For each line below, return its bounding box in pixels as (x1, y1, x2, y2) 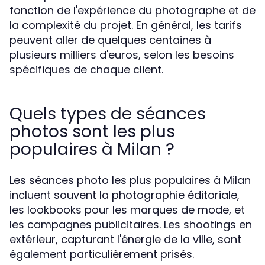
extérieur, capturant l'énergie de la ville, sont (9, 232, 241, 247)
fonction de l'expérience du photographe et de (9, 3, 256, 18)
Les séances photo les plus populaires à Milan (9, 173, 251, 188)
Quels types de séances (9, 102, 206, 125)
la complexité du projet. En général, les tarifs (9, 18, 242, 33)
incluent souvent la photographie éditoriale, (9, 188, 240, 202)
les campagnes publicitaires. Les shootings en (9, 217, 252, 232)
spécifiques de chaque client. (9, 62, 163, 77)
